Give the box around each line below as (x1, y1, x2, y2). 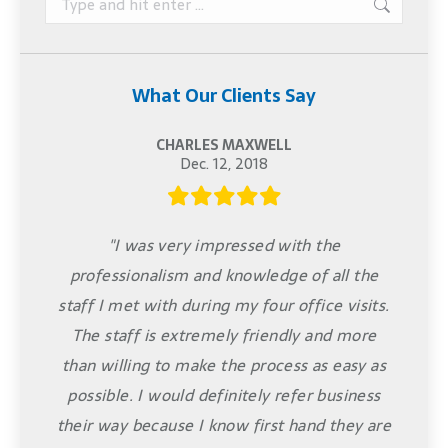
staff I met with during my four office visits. (58, 291, 390, 318)
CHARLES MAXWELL (156, 133, 292, 156)
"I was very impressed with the (107, 231, 341, 258)
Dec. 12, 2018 (180, 150, 268, 176)
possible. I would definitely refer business (67, 381, 381, 408)
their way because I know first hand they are (56, 411, 392, 438)
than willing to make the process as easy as (61, 351, 387, 378)
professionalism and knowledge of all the (69, 261, 379, 288)
